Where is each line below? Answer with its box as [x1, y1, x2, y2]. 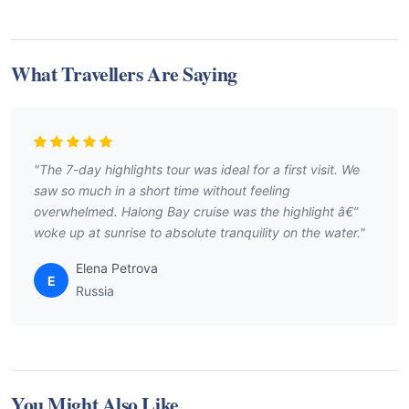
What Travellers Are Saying [11, 59, 237, 89]
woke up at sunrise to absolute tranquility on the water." [34, 225, 365, 241]
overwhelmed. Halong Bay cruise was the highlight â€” [34, 204, 358, 220]
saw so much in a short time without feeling [34, 183, 290, 199]
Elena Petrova [76, 260, 158, 277]
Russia [76, 283, 114, 299]
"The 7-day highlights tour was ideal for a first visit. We [34, 162, 360, 178]
